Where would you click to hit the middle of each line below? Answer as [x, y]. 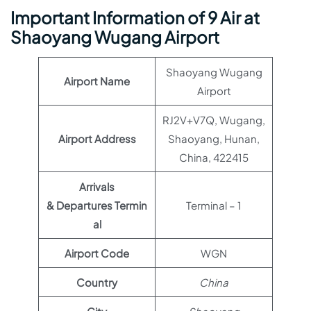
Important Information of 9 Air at [135, 17]
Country [97, 282]
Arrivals [97, 186]
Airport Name [97, 81]
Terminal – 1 [214, 205]
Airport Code [97, 253]
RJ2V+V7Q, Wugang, [214, 120]
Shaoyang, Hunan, [214, 138]
